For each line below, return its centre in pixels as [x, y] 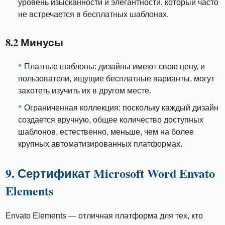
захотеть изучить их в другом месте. [85, 90]
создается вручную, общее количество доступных [111, 120]
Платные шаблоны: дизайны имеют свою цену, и [115, 66]
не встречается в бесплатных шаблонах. [93, 15]
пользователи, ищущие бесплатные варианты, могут [116, 78]
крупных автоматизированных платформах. [100, 144]
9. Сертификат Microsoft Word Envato [110, 173]
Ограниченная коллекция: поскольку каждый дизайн [121, 107]
